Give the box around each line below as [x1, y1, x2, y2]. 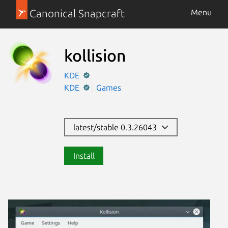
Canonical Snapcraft [29, 8, 125, 19]
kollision [64, 46, 126, 65]
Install [73, 151, 95, 160]
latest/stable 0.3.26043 [73, 122, 161, 132]
